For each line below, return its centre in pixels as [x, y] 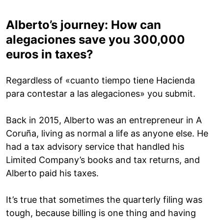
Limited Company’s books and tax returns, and [103, 160]
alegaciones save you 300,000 [96, 39]
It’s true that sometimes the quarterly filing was [104, 199]
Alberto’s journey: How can [83, 25]
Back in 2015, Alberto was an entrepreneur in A [104, 120]
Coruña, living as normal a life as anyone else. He [107, 133]
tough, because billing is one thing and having [101, 213]
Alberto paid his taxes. [52, 173]
